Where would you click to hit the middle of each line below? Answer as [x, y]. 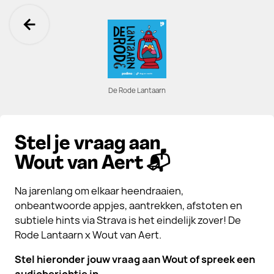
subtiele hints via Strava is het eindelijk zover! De [128, 220]
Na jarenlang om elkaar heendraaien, [99, 191]
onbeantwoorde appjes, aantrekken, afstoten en [128, 206]
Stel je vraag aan [87, 144]
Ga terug [70, 38]
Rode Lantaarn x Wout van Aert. [88, 235]
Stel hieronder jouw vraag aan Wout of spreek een [135, 259]
